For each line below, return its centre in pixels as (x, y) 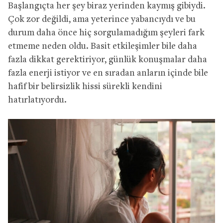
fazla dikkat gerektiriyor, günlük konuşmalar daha (108, 60)
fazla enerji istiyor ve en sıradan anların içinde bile (108, 73)
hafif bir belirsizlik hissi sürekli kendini (85, 87)
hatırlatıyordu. (37, 100)
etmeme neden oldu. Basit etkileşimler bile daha (103, 46)
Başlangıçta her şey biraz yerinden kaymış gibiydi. (107, 6)
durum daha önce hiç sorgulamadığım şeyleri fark (106, 33)
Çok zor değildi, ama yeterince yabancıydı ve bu (102, 19)
